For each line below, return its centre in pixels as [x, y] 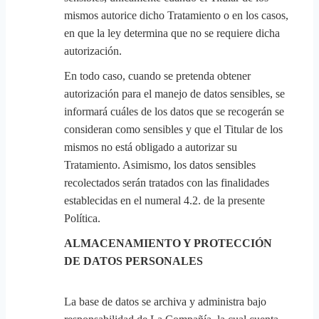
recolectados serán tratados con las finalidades [167, 183]
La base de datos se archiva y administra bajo [165, 302]
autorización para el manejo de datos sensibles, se [174, 94]
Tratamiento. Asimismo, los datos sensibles [160, 165]
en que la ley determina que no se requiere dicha [172, 33]
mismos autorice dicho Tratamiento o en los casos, [176, 15]
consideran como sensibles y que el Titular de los [173, 129]
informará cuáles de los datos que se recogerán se [174, 111]
